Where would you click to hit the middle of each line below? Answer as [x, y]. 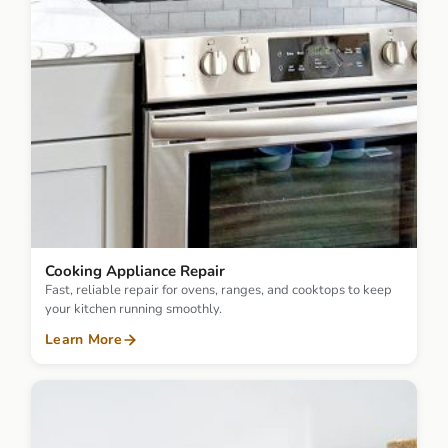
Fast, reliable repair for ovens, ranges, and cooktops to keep [218, 290]
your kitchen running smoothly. [133, 309]
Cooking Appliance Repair [135, 271]
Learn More [83, 339]
